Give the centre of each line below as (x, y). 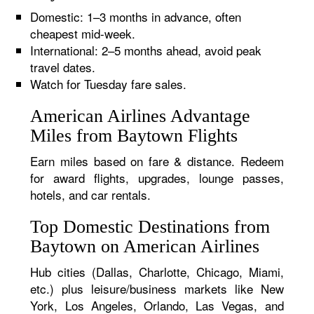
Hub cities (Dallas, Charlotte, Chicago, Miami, (157, 272)
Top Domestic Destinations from (150, 227)
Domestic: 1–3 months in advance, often (136, 16)
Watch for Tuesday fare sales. (109, 84)
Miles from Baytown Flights (134, 136)
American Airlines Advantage (141, 116)
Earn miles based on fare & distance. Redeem (157, 161)
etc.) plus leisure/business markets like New (157, 288)
